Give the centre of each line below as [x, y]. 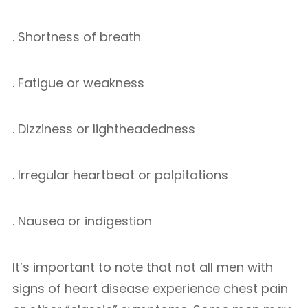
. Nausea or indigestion [82, 221]
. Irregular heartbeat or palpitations [120, 175]
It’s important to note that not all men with [143, 267]
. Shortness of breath [77, 37]
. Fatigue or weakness [78, 83]
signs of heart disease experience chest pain [150, 288]
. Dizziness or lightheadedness [104, 129]
